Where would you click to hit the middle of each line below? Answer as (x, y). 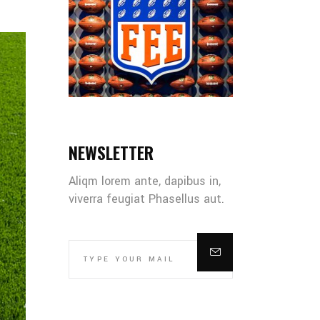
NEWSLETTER (111, 152)
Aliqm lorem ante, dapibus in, (145, 181)
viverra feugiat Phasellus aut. (146, 199)
